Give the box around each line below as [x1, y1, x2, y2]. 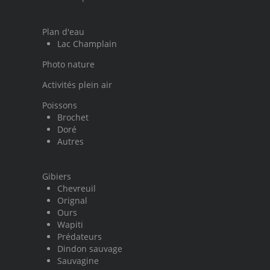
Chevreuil [57, 183, 96, 194]
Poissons [42, 99, 77, 111]
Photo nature [42, 58, 95, 70]
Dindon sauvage [57, 243, 122, 254]
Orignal [57, 195, 87, 206]
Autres [57, 136, 84, 147]
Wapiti [57, 219, 83, 230]
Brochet [57, 111, 89, 123]
